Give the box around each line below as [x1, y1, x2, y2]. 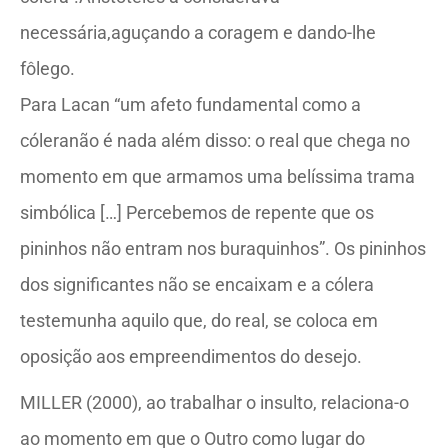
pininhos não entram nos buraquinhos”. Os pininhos [20, 238, 426, 259]
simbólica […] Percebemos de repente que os [20, 202, 374, 223]
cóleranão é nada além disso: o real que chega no [20, 130, 410, 151]
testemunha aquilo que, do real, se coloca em [20, 310, 378, 331]
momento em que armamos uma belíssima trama [20, 166, 415, 187]
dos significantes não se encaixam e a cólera [20, 274, 374, 295]
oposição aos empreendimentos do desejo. [20, 346, 362, 367]
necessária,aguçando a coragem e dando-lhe [20, 22, 376, 43]
